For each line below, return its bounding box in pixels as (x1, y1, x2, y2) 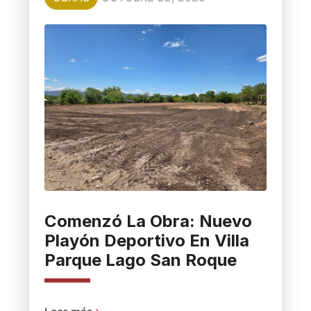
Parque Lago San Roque (44, 249, 237, 270)
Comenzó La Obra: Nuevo (44, 210, 252, 231)
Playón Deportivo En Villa (44, 230, 249, 251)
